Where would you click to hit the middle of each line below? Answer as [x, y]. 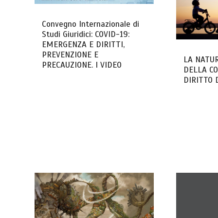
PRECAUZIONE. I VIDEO [82, 65]
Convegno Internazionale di [91, 24]
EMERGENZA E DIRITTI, [83, 44]
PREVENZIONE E [70, 54]
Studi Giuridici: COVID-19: [86, 34]
